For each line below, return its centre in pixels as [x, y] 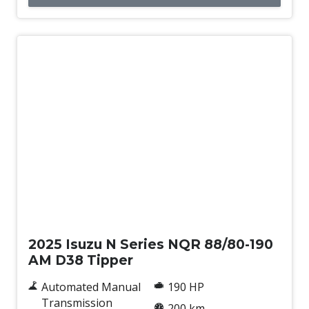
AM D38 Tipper [81, 260]
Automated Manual [91, 287]
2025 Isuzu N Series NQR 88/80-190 [151, 244]
